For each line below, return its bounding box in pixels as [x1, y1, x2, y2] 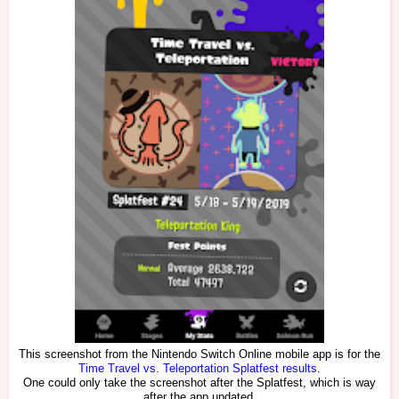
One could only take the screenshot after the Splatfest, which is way [23, 377, 376, 390]
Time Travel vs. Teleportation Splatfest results [78, 362, 317, 376]
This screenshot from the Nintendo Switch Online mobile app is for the [19, 348, 380, 362]
